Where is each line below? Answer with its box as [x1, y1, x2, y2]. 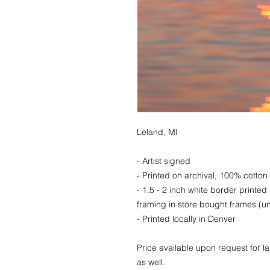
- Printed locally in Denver [137, 213, 236, 224]
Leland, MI [137, 127, 178, 137]
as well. [137, 257, 165, 268]
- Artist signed [137, 155, 193, 166]
